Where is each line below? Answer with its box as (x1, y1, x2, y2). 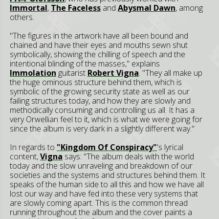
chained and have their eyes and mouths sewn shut (10, 40, 188, 50)
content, (10, 151, 40, 162)
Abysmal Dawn (118, 2, 175, 13)
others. (10, 12, 34, 22)
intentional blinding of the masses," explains (10, 58, 160, 69)
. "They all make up (139, 67, 202, 78)
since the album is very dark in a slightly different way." (10, 123, 195, 134)
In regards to (10, 142, 57, 153)
